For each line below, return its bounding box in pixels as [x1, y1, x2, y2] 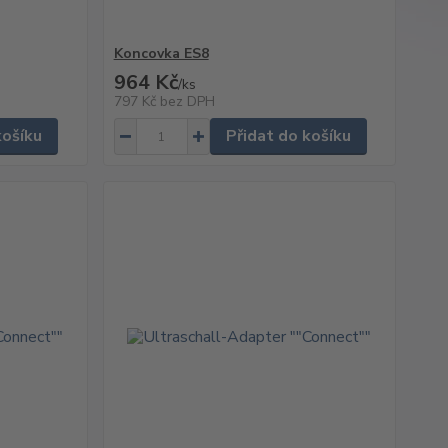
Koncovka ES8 [113, 44, 209, 63]
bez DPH [159, 92, 215, 111]
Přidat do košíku [225, 125, 351, 147]
